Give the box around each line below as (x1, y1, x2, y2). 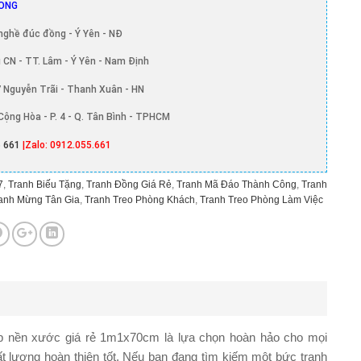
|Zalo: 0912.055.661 (23, 139, 111, 151)
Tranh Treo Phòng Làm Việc (200, 193, 323, 205)
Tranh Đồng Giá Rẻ (86, 178, 172, 190)
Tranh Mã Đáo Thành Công (176, 178, 297, 190)
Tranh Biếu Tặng (8, 178, 81, 190)
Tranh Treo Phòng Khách (85, 193, 195, 205)
